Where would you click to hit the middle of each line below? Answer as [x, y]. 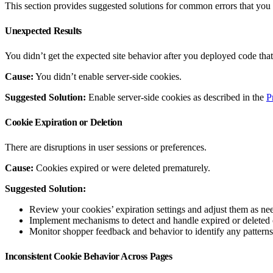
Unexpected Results [44, 30]
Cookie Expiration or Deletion [65, 122]
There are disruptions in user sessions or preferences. [106, 147]
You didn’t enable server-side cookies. [108, 76]
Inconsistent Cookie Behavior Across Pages [90, 256]
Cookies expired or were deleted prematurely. [122, 168]
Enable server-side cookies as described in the [176, 97]
